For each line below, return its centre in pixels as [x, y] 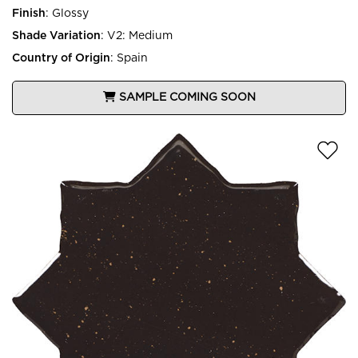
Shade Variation [56, 36]
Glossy [70, 13]
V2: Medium [140, 36]
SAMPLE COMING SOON [187, 97]
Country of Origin [61, 58]
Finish [29, 13]
